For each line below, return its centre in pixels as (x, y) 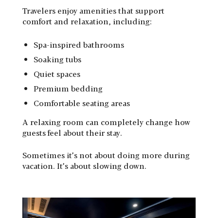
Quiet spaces (57, 73)
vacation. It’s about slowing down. (84, 165)
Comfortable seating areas (82, 103)
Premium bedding (68, 88)
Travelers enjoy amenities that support (93, 10)
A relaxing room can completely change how (106, 122)
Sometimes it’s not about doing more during (106, 155)
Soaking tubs (57, 59)
